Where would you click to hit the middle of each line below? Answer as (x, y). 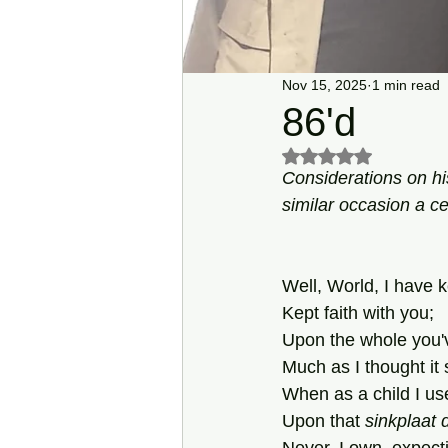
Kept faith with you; (358, 313)
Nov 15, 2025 (324, 84)
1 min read (406, 84)
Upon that (323, 421)
